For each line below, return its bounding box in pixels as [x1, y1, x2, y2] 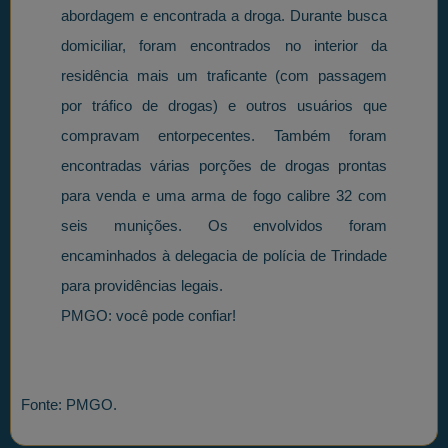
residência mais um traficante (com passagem [61, 66, 387, 84]
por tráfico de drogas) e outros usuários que [61, 96, 387, 114]
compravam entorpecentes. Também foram [61, 126, 387, 144]
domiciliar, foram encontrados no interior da [61, 36, 387, 54]
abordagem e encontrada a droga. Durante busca [61, 6, 387, 24]
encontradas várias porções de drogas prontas [61, 156, 387, 174]
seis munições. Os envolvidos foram [61, 216, 387, 234]
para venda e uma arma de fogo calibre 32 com [61, 186, 387, 204]
